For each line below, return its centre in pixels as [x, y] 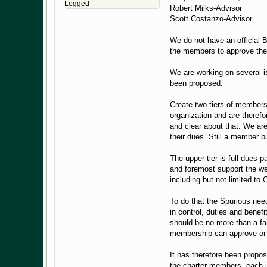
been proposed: [196, 83]
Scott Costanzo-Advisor [211, 19]
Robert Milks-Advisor [206, 8]
